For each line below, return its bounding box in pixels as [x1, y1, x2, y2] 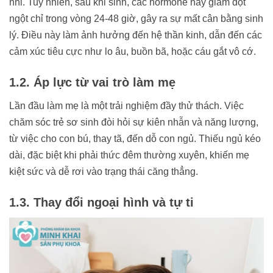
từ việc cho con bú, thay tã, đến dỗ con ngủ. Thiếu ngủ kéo [9, 133, 261, 144]
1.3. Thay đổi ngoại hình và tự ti [9, 196, 194, 210]
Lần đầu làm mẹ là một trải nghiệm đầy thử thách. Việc [9, 101, 244, 112]
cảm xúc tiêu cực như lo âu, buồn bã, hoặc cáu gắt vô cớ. [9, 46, 256, 57]
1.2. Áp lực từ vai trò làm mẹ [9, 76, 175, 90]
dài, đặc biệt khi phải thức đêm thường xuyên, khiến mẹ [9, 150, 249, 161]
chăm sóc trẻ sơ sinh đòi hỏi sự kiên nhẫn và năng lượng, [9, 117, 258, 128]
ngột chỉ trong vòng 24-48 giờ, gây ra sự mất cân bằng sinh [9, 13, 263, 24]
